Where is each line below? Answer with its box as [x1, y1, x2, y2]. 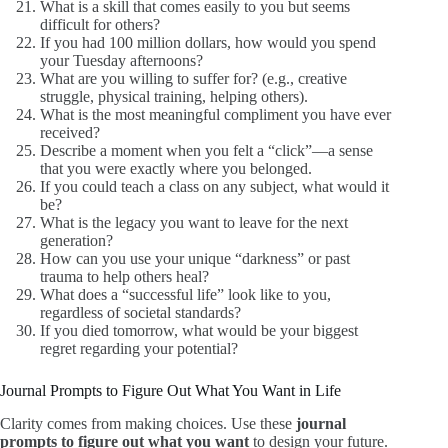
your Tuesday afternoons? [40, 52, 203, 70]
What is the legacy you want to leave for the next [40, 214, 348, 232]
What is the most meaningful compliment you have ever [40, 106, 391, 124]
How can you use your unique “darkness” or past [40, 250, 350, 268]
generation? [40, 232, 113, 250]
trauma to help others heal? [40, 268, 209, 286]
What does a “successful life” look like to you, [40, 286, 331, 304]
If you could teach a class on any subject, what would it [40, 178, 389, 196]
